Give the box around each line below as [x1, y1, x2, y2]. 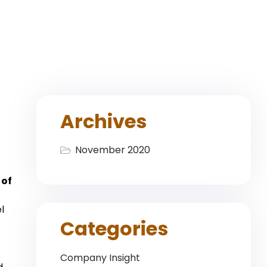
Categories [60, 215, 168, 243]
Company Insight [60, 250, 140, 265]
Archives [60, 108, 147, 135]
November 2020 [74, 143, 150, 157]
